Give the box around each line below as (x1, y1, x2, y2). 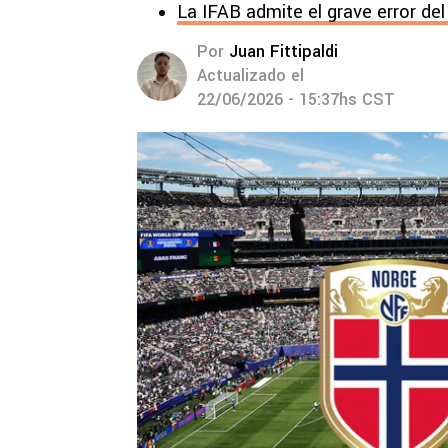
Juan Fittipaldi (229, 40, 338, 63)
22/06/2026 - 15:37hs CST (197, 88, 395, 111)
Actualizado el (197, 64, 304, 87)
